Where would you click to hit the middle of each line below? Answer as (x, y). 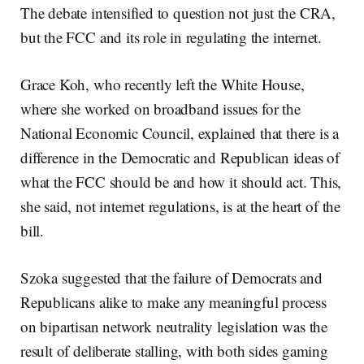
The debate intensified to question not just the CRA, (178, 13)
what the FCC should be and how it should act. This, (181, 182)
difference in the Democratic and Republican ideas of (180, 158)
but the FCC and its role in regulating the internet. (171, 37)
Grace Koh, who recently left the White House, (162, 84)
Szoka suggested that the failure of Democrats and (171, 278)
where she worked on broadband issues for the (160, 109)
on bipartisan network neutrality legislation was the (174, 327)
